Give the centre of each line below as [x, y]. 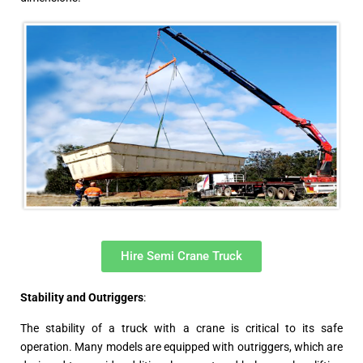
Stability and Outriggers [82, 297]
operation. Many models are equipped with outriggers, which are [181, 346]
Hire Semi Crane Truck [181, 256]
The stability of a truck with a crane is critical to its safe [181, 328]
